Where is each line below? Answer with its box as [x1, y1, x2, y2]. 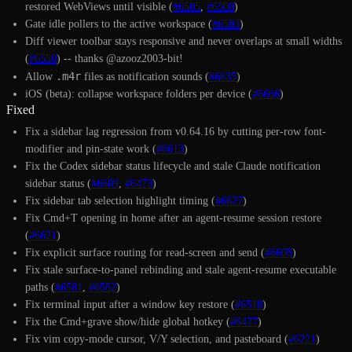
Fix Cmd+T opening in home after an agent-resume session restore [25, 211, 321, 224]
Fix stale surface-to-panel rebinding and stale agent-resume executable [25, 263, 336, 276]
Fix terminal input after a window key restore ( [25, 298, 235, 310]
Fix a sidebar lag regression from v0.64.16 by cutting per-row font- [25, 125, 326, 137]
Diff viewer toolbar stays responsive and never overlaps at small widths [25, 35, 342, 47]
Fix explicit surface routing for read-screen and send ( [25, 246, 265, 258]
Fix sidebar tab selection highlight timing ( [25, 194, 215, 207]
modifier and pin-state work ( [25, 142, 156, 155]
